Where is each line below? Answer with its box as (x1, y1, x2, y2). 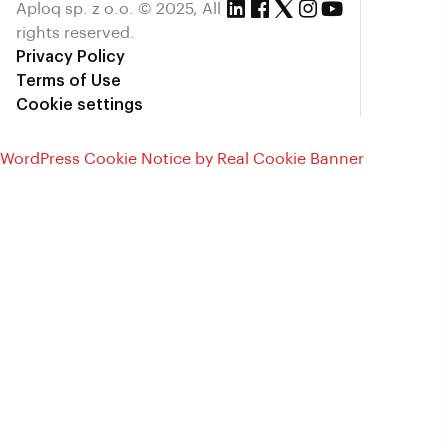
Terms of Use (16, 72, 121, 89)
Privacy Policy (16, 48, 125, 65)
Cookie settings (16, 96, 143, 113)
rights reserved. (16, 24, 135, 41)
